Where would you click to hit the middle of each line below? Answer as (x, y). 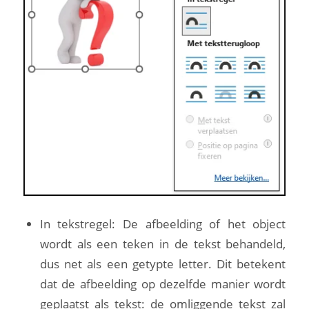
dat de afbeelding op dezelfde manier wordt (163, 283)
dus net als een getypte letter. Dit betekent (163, 263)
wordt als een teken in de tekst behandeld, (163, 243)
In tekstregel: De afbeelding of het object (163, 223)
